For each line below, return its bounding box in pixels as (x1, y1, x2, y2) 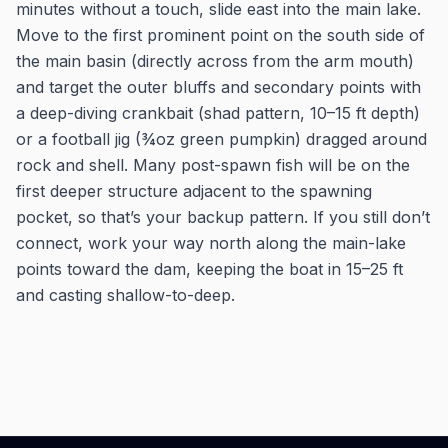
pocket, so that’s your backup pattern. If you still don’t (16, 207, 430, 227)
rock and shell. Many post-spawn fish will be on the (16, 155, 410, 175)
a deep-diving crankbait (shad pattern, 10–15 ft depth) (16, 103, 420, 123)
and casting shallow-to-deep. (16, 285, 235, 305)
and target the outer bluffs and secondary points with (16, 77, 421, 97)
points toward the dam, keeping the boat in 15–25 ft (16, 259, 403, 279)
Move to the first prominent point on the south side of (16, 25, 425, 45)
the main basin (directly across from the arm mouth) (16, 51, 414, 71)
